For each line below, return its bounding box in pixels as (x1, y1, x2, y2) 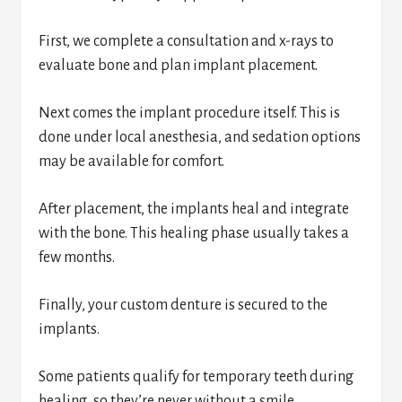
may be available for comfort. (39, 153, 225, 170)
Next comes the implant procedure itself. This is (39, 105, 341, 121)
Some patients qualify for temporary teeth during (39, 369, 354, 385)
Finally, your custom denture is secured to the (39, 297, 328, 313)
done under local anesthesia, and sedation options (39, 129, 362, 145)
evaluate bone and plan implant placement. (39, 57, 319, 74)
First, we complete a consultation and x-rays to (39, 33, 335, 49)
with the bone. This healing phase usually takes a (39, 225, 350, 241)
